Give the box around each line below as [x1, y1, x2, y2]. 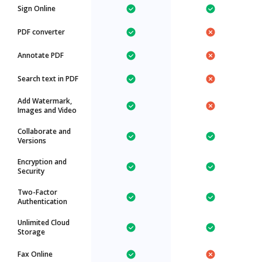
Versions [18, 136, 46, 146]
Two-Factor [18, 187, 57, 197]
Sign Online [18, 4, 56, 13]
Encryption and [18, 157, 67, 167]
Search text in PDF [18, 74, 78, 84]
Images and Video [18, 105, 77, 115]
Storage [18, 227, 45, 237]
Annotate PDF [18, 50, 64, 60]
